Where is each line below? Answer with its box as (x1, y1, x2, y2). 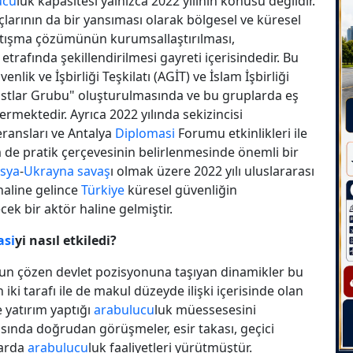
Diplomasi (115, 124, 175, 142)
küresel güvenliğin (124, 180, 237, 199)
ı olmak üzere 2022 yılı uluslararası (110, 162, 314, 180)
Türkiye (81, 180, 124, 199)
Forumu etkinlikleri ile (175, 124, 307, 142)
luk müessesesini (154, 300, 256, 318)
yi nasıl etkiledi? (15, 231, 117, 249)
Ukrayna (24, 162, 74, 180)
